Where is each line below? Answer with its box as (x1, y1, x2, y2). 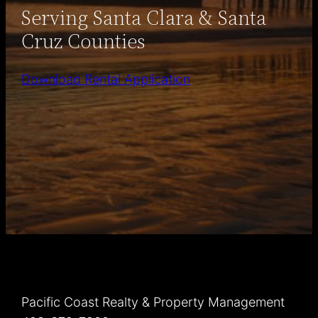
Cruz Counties (21, 27, 146, 55)
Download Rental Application (21, 72, 191, 87)
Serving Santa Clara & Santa (21, 4, 267, 31)
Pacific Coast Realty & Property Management (21, 295, 285, 309)
